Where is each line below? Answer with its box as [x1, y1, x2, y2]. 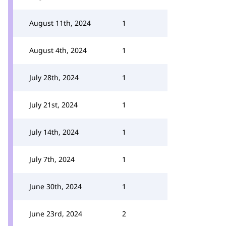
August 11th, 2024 [29, 18, 91, 28]
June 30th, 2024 [29, 182, 82, 191]
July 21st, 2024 [29, 100, 78, 109]
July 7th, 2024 [29, 154, 75, 164]
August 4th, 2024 [29, 45, 87, 55]
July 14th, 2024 [29, 127, 79, 137]
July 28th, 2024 [29, 73, 79, 82]
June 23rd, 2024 [29, 209, 82, 218]
